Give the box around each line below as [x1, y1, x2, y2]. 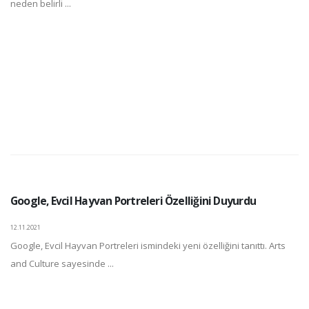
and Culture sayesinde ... [10, 257, 114, 270]
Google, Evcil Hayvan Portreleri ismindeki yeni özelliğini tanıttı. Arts [10, 239, 286, 252]
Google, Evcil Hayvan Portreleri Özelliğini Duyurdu [10, 193, 256, 209]
